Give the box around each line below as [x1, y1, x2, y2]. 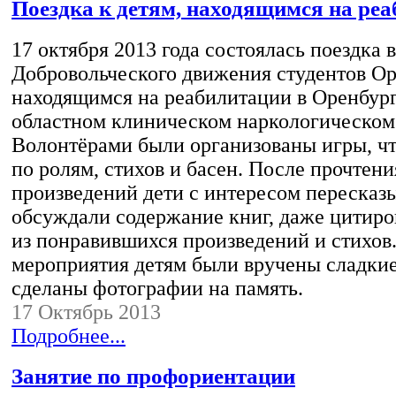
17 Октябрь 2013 [11, 300, 161, 324]
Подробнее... [11, 324, 126, 347]
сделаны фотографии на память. [11, 276, 303, 300]
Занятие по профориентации [11, 364, 295, 389]
